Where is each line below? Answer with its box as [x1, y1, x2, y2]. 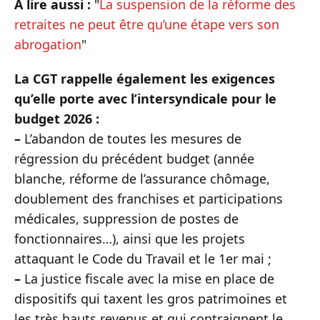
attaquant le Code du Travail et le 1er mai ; [14, 250, 271, 267]
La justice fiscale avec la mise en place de [21, 270, 274, 287]
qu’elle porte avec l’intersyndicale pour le [14, 90, 276, 107]
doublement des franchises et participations [14, 190, 283, 207]
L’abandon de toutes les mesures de [21, 130, 241, 147]
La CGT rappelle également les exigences [14, 70, 275, 87]
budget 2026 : [14, 110, 99, 127]
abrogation [14, 36, 81, 53]
